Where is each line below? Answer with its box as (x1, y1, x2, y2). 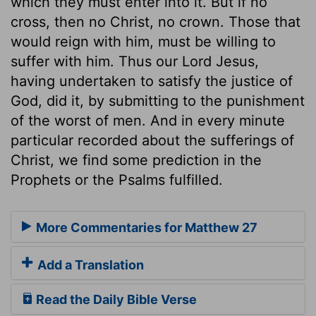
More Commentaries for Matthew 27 (33, 220, 257, 236)
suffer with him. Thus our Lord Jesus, (11, 52, 259, 70)
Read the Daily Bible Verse (33, 292, 197, 308)
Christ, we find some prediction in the (11, 151, 262, 169)
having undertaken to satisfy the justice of (11, 72, 293, 90)
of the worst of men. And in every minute (11, 111, 285, 129)
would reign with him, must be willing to (11, 32, 276, 50)
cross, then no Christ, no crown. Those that (11, 13, 300, 30)
